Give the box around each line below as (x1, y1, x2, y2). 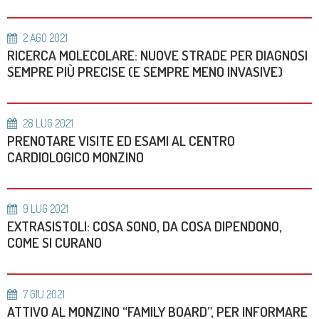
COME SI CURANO (7, 234, 102, 251)
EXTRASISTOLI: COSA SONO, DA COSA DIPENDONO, (7, 217, 282, 235)
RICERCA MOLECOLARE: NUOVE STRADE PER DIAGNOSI (7, 46, 308, 64)
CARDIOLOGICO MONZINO (7, 148, 144, 166)
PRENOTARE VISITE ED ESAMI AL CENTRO (7, 132, 235, 150)
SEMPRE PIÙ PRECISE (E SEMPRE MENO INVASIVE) (7, 63, 283, 80)
